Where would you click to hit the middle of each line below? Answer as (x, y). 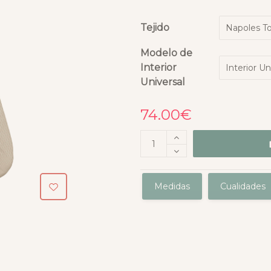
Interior (158, 67)
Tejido (155, 28)
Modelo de (166, 53)
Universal (162, 82)
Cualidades (243, 186)
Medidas (172, 186)
